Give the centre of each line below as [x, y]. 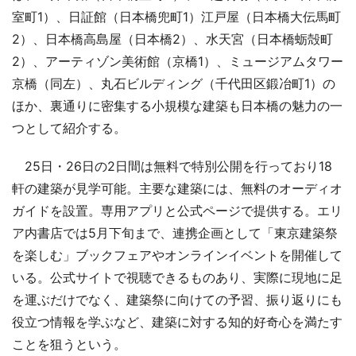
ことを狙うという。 [69, 344]
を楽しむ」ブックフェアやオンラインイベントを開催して [177, 255]
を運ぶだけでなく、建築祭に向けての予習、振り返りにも [177, 300]
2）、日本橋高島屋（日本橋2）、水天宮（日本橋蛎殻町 [172, 39]
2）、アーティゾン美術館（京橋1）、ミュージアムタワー [178, 62]
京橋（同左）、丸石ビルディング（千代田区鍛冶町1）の [174, 84]
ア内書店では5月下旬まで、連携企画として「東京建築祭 [175, 233]
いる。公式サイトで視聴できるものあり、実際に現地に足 [177, 278]
